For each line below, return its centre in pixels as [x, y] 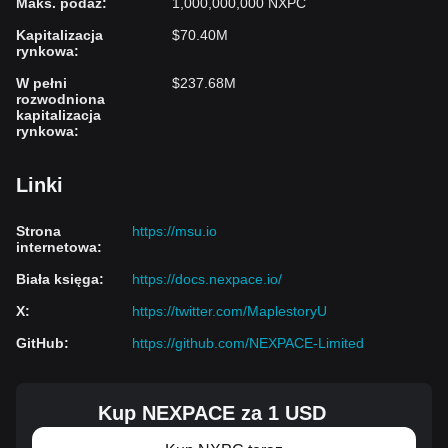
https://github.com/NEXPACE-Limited [248, 343]
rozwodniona [60, 99]
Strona [38, 231]
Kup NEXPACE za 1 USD [212, 413]
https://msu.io [174, 231]
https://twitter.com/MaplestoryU [229, 311]
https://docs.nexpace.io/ [207, 279]
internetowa [56, 247]
